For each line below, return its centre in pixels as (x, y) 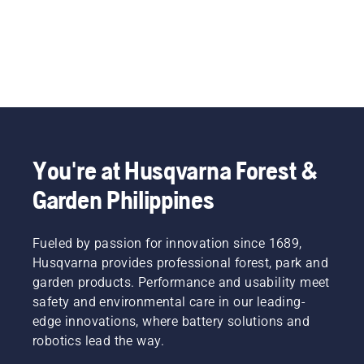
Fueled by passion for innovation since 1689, (167, 243)
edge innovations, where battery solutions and (171, 321)
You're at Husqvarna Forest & (175, 170)
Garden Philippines (123, 199)
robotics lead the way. (99, 340)
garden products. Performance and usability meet (181, 282)
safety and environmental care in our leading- (169, 301)
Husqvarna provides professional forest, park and (181, 262)
